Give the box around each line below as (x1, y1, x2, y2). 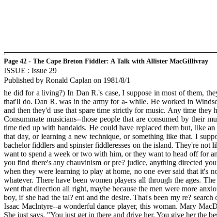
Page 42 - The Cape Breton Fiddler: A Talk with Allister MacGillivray (4, 58, 208, 65)
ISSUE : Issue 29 (4, 66, 57, 75)
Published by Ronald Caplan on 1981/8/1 (4, 76, 130, 84)
